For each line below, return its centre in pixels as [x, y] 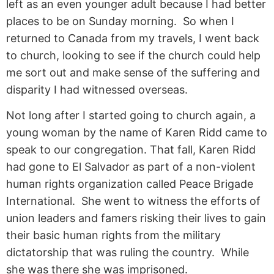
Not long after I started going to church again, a [131, 116]
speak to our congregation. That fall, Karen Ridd [131, 150]
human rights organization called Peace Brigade [130, 184]
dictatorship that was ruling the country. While [128, 253]
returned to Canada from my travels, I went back [133, 38]
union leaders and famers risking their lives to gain [136, 218]
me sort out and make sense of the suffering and [133, 72]
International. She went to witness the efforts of [133, 201]
